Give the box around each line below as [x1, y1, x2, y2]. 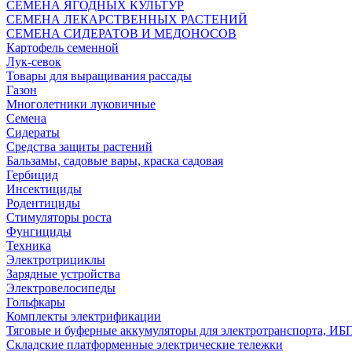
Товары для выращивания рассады [6, 69, 192, 83]
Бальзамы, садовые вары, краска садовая [6, 154, 223, 168]
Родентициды [6, 196, 80, 211]
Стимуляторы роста [6, 211, 112, 225]
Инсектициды [6, 182, 82, 196]
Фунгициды [6, 225, 71, 239]
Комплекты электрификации [6, 310, 161, 324]
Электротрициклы [6, 253, 105, 267]
